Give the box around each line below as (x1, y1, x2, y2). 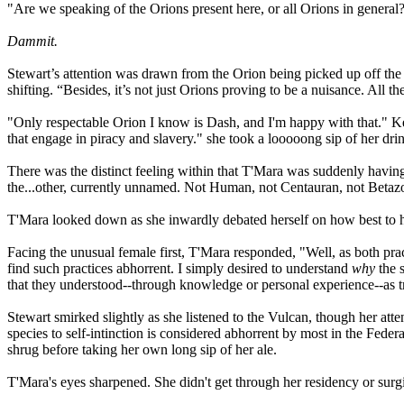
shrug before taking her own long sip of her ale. (7, 342, 277, 358)
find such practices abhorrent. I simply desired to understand (7, 261, 352, 277)
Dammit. (7, 33, 58, 50)
